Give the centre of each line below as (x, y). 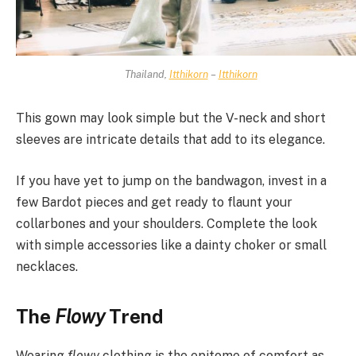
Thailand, (147, 74)
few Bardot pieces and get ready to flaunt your (154, 202)
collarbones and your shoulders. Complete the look (166, 223)
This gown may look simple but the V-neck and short (171, 118)
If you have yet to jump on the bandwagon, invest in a (171, 180)
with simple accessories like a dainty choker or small (171, 245)
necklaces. (47, 266)
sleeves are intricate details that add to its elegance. (170, 140)
